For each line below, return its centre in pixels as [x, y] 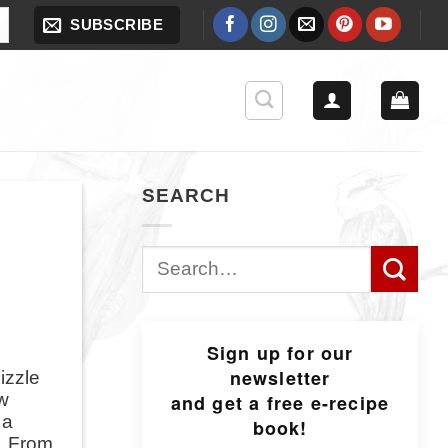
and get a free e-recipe [280, 403]
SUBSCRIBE [117, 24]
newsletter [280, 378]
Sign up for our [280, 353]
